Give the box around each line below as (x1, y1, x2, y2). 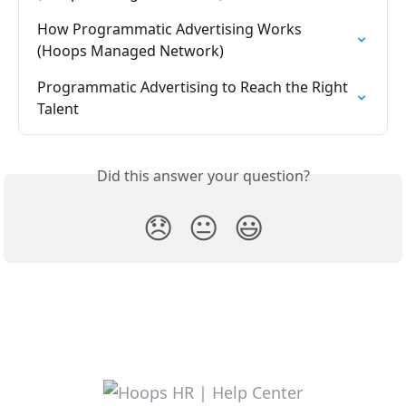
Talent (37, 99, 79, 120)
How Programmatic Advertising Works (37, 19, 305, 40)
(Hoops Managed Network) (37, 41, 224, 62)
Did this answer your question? (96, 166, 310, 187)
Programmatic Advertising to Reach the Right (37, 77, 352, 98)
